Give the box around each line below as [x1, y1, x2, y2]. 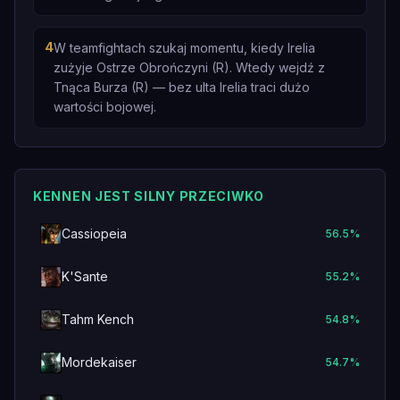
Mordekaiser [62, 354, 137, 370]
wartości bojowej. [54, 99, 156, 114]
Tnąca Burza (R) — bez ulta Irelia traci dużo [54, 79, 310, 95]
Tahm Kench [62, 312, 134, 327]
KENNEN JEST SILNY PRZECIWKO [33, 188, 264, 204]
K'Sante [62, 269, 108, 284]
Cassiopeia [62, 226, 127, 241]
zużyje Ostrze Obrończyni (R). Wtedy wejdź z [54, 60, 325, 75]
